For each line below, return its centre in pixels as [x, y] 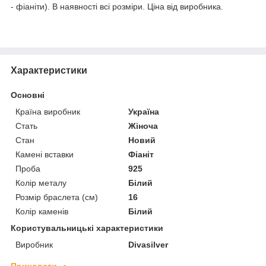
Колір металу [41, 183]
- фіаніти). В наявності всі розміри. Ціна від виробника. [117, 6]
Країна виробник [48, 111]
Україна [144, 111]
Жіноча [143, 126]
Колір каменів [42, 211]
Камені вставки [45, 154]
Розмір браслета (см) [57, 197]
